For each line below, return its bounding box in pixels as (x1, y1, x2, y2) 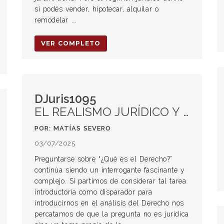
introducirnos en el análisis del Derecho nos (34, 199, 184, 207)
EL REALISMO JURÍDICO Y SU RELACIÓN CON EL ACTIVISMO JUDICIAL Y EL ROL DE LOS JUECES (34, 104, 183, 119)
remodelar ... (34, 16, 77, 24)
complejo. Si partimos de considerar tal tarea (34, 177, 186, 185)
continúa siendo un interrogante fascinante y (34, 166, 185, 174)
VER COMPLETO (41, 39, 100, 47)
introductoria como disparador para (34, 188, 153, 196)
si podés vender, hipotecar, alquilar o (34, 5, 159, 13)
